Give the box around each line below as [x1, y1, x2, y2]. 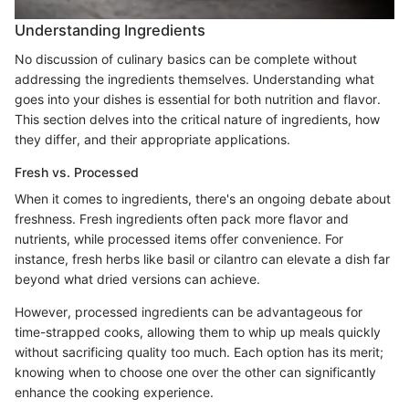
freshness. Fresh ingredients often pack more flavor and [15, 210, 349, 226]
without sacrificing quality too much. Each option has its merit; [15, 343, 383, 360]
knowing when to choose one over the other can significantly [15, 363, 376, 380]
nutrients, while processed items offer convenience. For [15, 230, 343, 246]
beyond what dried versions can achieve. [15, 270, 260, 287]
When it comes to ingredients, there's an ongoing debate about [15, 190, 391, 206]
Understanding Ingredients [15, 20, 205, 39]
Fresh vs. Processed [15, 163, 139, 180]
